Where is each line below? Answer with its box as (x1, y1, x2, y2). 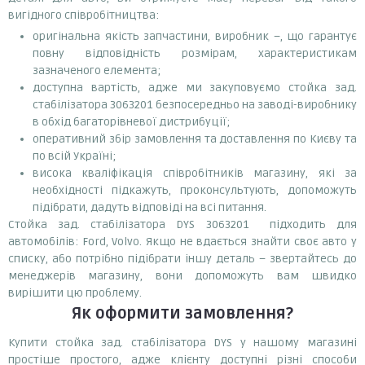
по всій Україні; (33, 148, 117, 163)
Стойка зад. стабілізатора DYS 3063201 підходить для (8, 217, 357, 231)
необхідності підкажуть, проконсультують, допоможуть (33, 182, 357, 197)
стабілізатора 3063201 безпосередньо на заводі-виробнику (33, 97, 357, 112)
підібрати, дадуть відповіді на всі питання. (33, 200, 266, 214)
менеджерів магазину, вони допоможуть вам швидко (8, 268, 357, 283)
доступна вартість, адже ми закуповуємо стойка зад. (33, 80, 357, 95)
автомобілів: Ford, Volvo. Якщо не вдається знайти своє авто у (8, 234, 357, 248)
